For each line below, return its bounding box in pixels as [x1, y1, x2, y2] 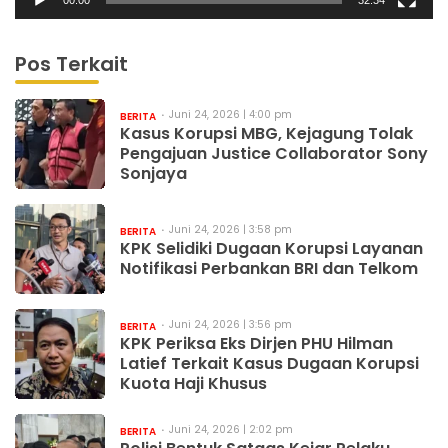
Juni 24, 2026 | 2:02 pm [169, 421, 293, 437]
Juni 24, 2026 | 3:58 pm [169, 221, 292, 237]
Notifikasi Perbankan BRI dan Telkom [120, 256, 418, 280]
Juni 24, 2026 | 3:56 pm [169, 316, 292, 332]
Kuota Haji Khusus [120, 371, 267, 395]
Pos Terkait [15, 49, 128, 78]
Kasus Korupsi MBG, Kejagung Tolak [120, 121, 413, 145]
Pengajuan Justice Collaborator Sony [120, 141, 428, 165]
